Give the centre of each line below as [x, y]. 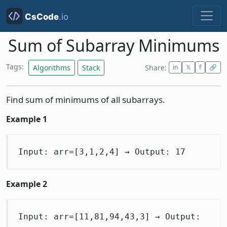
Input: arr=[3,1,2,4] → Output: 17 [102, 152]
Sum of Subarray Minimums [113, 46]
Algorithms [52, 67]
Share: [156, 67]
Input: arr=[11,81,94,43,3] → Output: [109, 216]
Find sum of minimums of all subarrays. [86, 99]
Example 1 [27, 119]
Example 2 [27, 184]
